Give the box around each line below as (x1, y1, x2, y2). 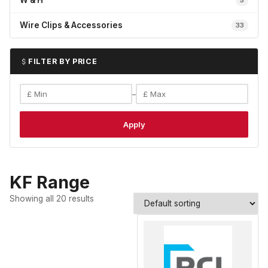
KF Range (10, 172, 90, 193)
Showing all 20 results (10, 194, 94, 203)
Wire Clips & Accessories (20, 20, 123, 30)
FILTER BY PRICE (28, 57, 98, 66)
